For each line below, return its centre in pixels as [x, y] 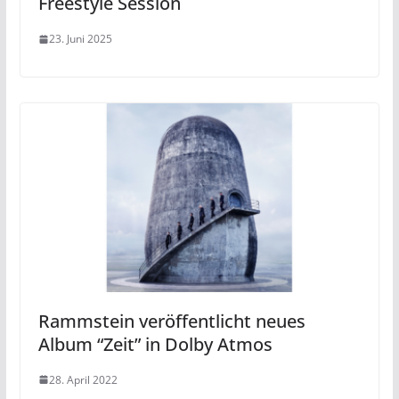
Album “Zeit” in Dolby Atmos [155, 344]
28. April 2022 [83, 379]
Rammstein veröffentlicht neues [171, 321]
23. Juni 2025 [80, 39]
